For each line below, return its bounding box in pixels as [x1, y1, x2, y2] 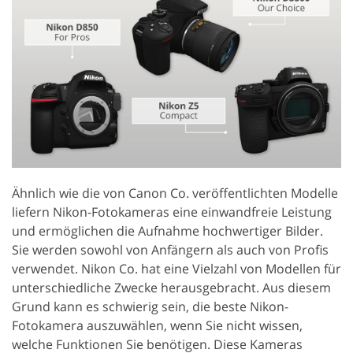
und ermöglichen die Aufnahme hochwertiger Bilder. [12, 221, 323, 240]
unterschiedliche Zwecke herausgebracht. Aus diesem [12, 278, 331, 296]
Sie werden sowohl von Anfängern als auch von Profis [12, 240, 329, 258]
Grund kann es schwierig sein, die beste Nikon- [12, 297, 288, 315]
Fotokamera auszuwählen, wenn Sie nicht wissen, [12, 316, 303, 334]
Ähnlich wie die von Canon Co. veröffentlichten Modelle [12, 184, 338, 202]
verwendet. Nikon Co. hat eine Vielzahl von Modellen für [12, 259, 341, 277]
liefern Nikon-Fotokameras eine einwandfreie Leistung [12, 203, 332, 221]
